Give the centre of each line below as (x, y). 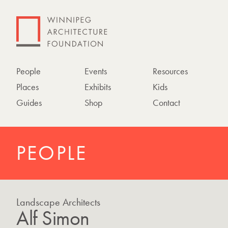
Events (95, 71)
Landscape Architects (58, 202)
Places (27, 87)
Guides (29, 103)
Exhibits (97, 87)
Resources (170, 71)
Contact (166, 103)
